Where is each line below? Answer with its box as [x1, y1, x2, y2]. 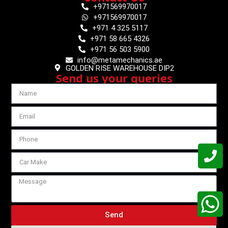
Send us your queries [55, 70, 173, 85]
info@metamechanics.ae [77, 55, 162, 65]
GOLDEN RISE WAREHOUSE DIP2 [65, 63, 174, 73]
